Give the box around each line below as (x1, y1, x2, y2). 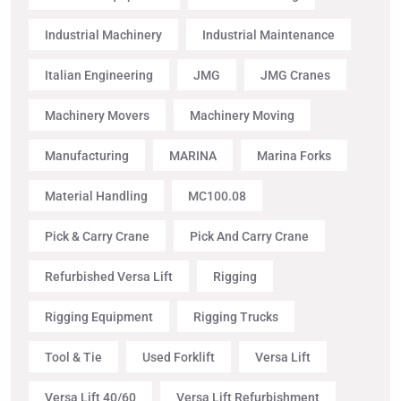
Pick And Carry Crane (190, 228, 309, 243)
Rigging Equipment (45, 309, 153, 324)
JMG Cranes (260, 67, 330, 82)
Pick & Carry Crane (45, 228, 149, 243)
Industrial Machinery (45, 27, 162, 42)
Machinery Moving (190, 107, 294, 123)
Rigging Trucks (193, 309, 278, 324)
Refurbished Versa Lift (45, 269, 173, 284)
